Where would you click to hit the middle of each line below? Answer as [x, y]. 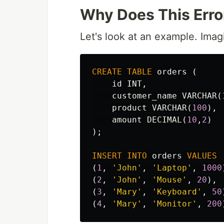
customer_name [144, 96]
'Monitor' [174, 204]
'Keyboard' [177, 192]
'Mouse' [169, 180]
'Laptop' [172, 168]
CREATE [107, 72]
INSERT [107, 156]
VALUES [202, 156]
